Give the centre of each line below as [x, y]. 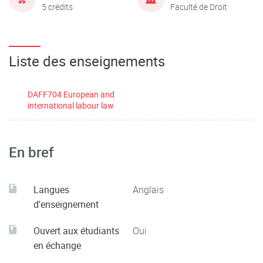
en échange [57, 245]
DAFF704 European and [71, 94]
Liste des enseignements [87, 61]
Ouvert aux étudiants [76, 231]
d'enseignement [66, 204]
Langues [51, 190]
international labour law [71, 105]
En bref [31, 152]
